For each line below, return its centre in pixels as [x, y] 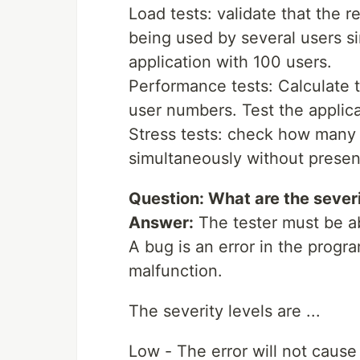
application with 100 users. [230, 62]
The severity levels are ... [225, 311]
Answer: [161, 223]
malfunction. [176, 271]
